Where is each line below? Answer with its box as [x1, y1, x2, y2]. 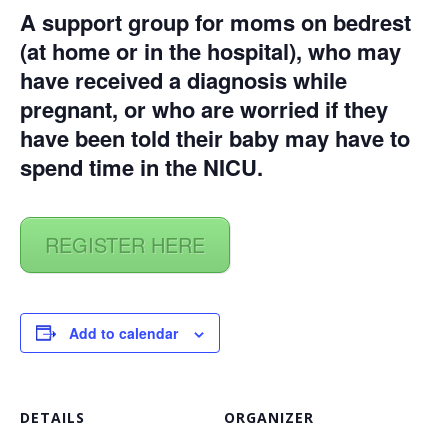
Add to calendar [69, 322, 178, 343]
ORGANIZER [224, 407, 314, 427]
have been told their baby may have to [20, 122, 410, 154]
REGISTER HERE [45, 229, 205, 259]
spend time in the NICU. [20, 151, 263, 183]
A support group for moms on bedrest [20, 6, 411, 38]
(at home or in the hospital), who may [20, 35, 401, 67]
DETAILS [20, 407, 85, 427]
